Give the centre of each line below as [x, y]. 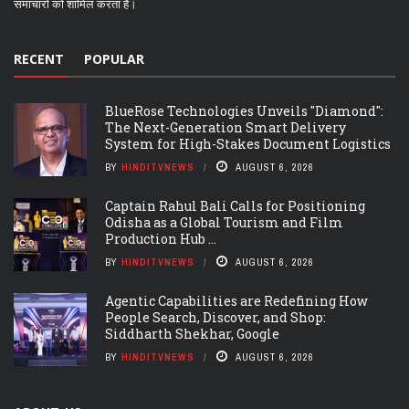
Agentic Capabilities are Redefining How [236, 301]
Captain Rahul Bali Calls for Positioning [235, 206]
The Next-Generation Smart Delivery [225, 128]
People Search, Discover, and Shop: [215, 318]
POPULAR [114, 59]
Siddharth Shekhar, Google [192, 334]
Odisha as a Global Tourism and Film [224, 223]
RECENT [39, 59]
